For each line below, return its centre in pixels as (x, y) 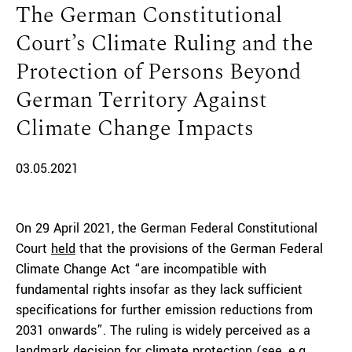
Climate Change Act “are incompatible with (141, 269)
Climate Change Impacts (135, 128)
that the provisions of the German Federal (199, 249)
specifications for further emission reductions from (164, 310)
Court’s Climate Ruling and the (165, 44)
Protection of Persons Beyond (158, 72)
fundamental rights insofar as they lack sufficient (159, 290)
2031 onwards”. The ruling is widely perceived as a (163, 330)
